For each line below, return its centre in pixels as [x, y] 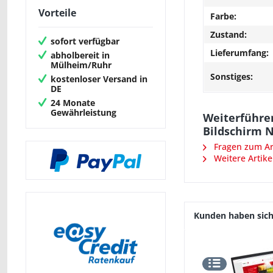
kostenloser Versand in [99, 79]
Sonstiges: [232, 76]
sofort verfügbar [85, 41]
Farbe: [223, 16]
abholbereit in [80, 55]
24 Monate [73, 103]
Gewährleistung [83, 113]
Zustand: [229, 34]
